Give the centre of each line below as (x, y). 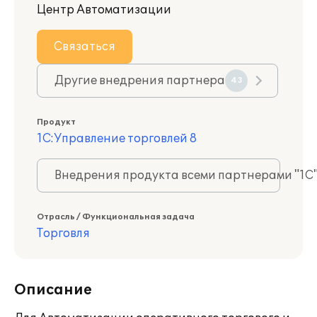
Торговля (63, 234)
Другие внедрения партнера (140, 81)
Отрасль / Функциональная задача (116, 217)
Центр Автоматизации (104, 10)
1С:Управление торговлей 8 (117, 139)
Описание (53, 290)
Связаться (85, 47)
